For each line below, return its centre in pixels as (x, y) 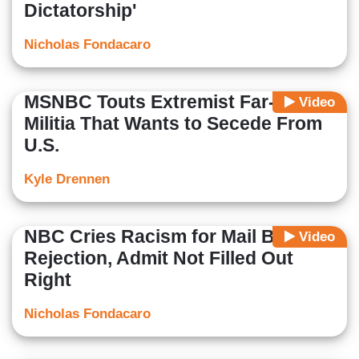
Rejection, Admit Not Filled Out (159, 258)
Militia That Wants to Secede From (173, 124)
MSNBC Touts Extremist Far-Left (167, 102)
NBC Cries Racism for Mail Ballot (168, 237)
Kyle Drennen (67, 179)
